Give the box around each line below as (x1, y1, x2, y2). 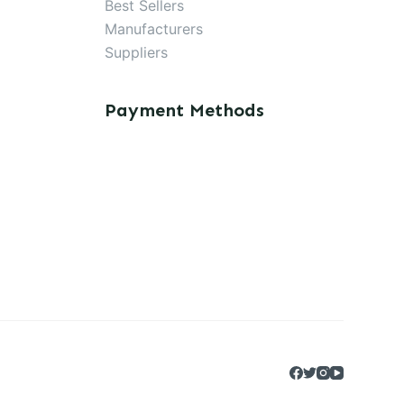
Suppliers (104, 43, 168, 62)
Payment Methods (104, 99, 264, 122)
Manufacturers (104, 20, 203, 39)
